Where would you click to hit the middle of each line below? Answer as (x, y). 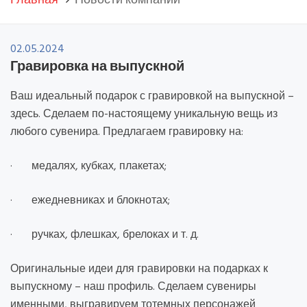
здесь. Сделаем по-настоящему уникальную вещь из (144, 114)
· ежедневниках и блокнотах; (90, 201)
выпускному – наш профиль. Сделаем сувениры (133, 287)
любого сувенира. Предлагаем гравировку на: (127, 132)
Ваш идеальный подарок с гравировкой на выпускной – (152, 97)
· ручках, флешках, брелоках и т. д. (105, 235)
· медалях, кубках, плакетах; (88, 167)
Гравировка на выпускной (97, 66)
